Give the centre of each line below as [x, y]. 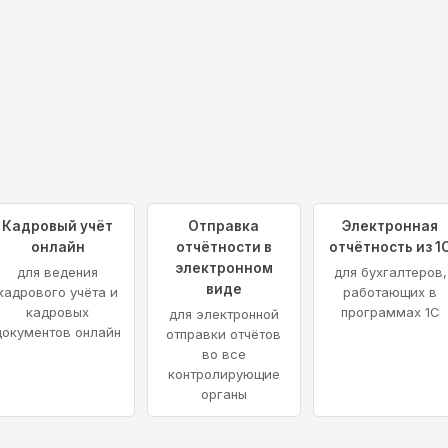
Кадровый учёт [58, 226]
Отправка [224, 226]
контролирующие [223, 374]
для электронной [223, 314]
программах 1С [390, 312]
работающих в [390, 292]
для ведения [58, 272]
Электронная [390, 226]
